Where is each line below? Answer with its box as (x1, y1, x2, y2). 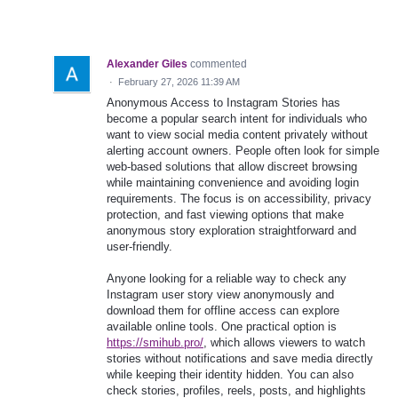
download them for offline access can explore (107, 304, 339, 318)
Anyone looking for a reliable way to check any (107, 272, 346, 286)
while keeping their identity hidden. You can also (107, 368, 354, 382)
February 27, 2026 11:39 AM (118, 76, 240, 87)
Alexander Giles (107, 57, 187, 70)
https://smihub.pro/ (107, 336, 203, 350)
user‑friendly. (107, 239, 172, 253)
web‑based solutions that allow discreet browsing (107, 159, 357, 173)
